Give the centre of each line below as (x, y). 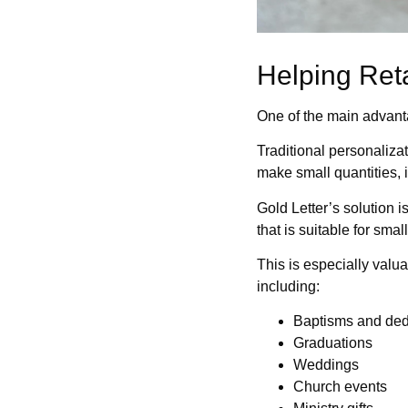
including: (288, 286)
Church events (340, 387)
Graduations (333, 343)
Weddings (326, 365)
